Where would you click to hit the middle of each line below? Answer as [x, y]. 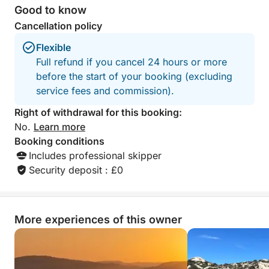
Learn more [59, 127]
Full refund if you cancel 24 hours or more [131, 62]
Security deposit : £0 [76, 170]
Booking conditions [59, 141]
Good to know [50, 10]
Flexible [53, 47]
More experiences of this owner [98, 219]
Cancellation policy [58, 26]
